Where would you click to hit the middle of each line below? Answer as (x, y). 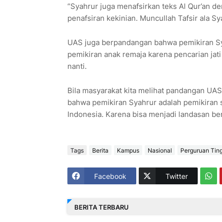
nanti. (77, 66)
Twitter (176, 176)
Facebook (110, 176)
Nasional (160, 150)
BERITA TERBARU (101, 207)
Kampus (128, 150)
